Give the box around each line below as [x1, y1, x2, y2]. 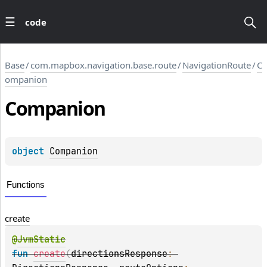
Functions [7, 179, 45, 190]
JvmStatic [17, 234, 66, 246]
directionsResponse [71, 248, 167, 260]
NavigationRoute [182, 59, 251, 71]
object [12, 145, 49, 158]
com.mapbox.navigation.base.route [30, 59, 176, 71]
